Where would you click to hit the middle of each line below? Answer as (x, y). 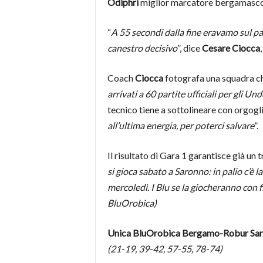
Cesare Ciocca (231, 48)
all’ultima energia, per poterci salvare (181, 126)
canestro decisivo (142, 48)
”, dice (189, 48)
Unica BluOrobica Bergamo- (165, 233)
